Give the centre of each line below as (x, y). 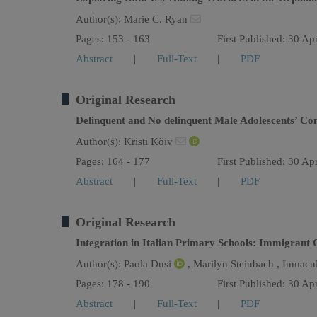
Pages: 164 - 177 (113, 161)
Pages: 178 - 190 (113, 284)
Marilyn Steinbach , (238, 264)
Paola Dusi (149, 264)
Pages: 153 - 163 (113, 39)
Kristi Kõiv (150, 142)
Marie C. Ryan (157, 19)
